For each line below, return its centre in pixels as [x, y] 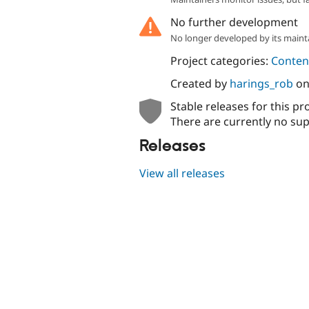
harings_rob [261, 84]
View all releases [182, 173]
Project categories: [220, 61]
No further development [234, 22]
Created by [200, 84]
